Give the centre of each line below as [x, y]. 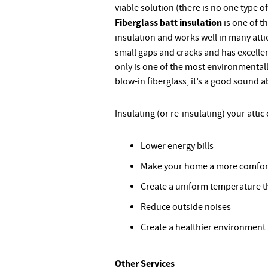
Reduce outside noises [186, 207]
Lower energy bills [177, 146]
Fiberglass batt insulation [168, 22]
